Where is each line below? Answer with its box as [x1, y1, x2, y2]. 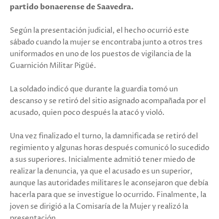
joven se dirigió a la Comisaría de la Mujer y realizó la [10, 201, 188, 212]
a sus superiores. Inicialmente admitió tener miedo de [10, 154, 196, 165]
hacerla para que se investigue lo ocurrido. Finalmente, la [10, 189, 206, 200]
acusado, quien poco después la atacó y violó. [10, 107, 165, 118]
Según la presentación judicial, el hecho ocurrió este [10, 25, 189, 36]
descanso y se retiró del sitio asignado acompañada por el [10, 95, 206, 106]
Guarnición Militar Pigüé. [10, 60, 96, 71]
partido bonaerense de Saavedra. [10, 1, 133, 12]
